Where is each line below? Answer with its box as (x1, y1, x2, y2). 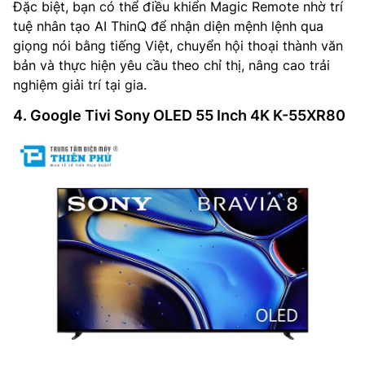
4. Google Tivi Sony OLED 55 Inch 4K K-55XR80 (13, 107, 345, 125)
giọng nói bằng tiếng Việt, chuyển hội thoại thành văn (13, 37, 343, 55)
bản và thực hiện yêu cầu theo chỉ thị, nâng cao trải (13, 57, 330, 74)
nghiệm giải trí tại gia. (13, 77, 147, 94)
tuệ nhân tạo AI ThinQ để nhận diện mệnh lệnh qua (13, 18, 323, 35)
